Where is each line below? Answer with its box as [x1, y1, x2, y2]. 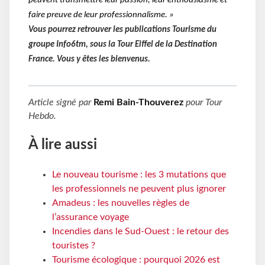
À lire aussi [28, 138, 97, 153]
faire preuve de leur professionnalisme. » [28, 10, 174, 20]
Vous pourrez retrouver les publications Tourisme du [28, 25, 216, 34]
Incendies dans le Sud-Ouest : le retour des [52, 227, 229, 237]
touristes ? [52, 241, 95, 251]
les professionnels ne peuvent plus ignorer [52, 184, 226, 194]
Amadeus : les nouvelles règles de [52, 198, 189, 208]
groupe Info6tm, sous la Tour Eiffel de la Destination [28, 40, 217, 49]
